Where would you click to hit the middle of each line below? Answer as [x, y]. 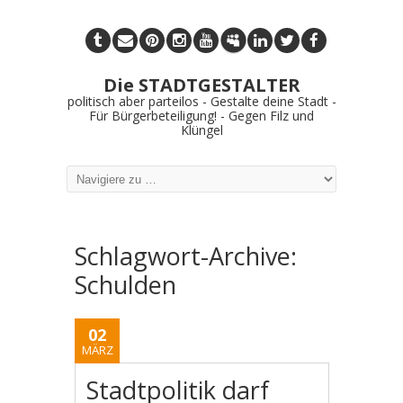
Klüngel [201, 130]
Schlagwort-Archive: [186, 256]
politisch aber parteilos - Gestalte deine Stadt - [201, 101]
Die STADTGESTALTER [201, 85]
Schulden [125, 285]
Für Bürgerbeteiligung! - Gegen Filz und [201, 116]
